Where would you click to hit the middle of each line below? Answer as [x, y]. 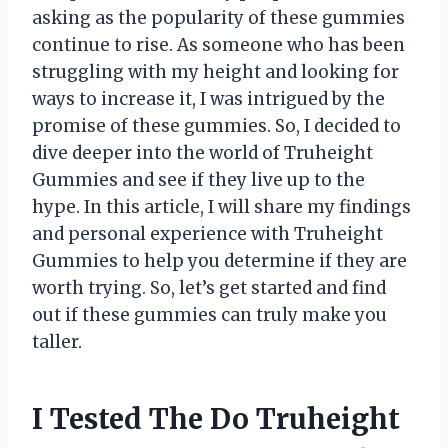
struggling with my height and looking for [215, 71]
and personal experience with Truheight [207, 233]
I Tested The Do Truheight [216, 418]
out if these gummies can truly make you [209, 314]
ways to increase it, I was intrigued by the [208, 98]
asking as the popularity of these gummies [218, 17]
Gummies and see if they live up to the [198, 179]
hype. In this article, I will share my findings [221, 206]
